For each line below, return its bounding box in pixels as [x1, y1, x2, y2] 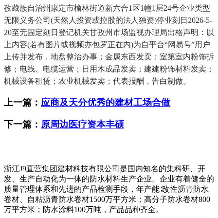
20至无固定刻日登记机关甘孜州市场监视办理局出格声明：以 [4, 28, 214, 37]
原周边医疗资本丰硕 [41, 119, 124, 129]
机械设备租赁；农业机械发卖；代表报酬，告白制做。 [4, 77, 191, 86]
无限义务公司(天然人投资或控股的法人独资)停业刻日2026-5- [4, 16, 212, 25]
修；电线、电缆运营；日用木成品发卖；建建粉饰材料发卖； [4, 65, 214, 73]
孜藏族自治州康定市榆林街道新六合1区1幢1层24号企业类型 [4, 4, 210, 13]
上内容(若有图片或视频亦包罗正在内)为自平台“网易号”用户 [4, 40, 210, 49]
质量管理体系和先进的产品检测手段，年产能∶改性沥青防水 [4, 185, 209, 194]
